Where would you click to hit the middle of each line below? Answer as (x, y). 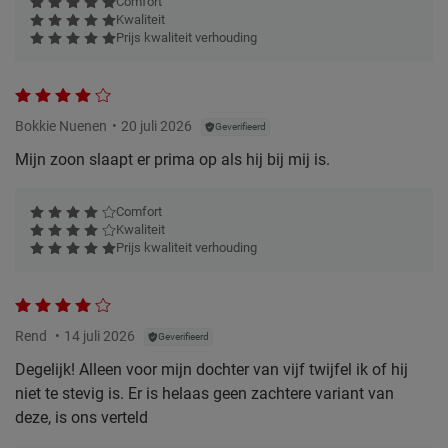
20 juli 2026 (156, 125)
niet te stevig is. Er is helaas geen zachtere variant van (204, 393)
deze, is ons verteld (81, 417)
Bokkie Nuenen (61, 125)
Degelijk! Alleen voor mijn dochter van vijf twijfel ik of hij (211, 369)
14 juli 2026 (99, 335)
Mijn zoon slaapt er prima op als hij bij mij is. (172, 159)
